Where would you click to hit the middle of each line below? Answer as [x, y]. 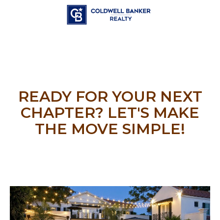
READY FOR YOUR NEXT [110, 96]
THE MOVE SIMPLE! [110, 129]
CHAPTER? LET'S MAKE [110, 113]
